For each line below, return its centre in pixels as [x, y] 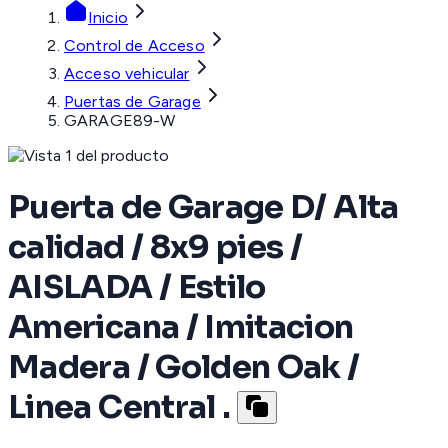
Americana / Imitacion [181, 326]
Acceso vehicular [127, 74]
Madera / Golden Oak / [184, 366]
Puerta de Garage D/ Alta [203, 206]
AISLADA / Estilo [137, 286]
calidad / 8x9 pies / [155, 246]
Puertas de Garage [132, 102]
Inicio [108, 18]
